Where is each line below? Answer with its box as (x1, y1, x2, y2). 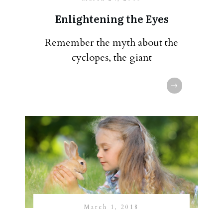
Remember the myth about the (45, 36, 178, 49)
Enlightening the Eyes (54, 11, 169, 26)
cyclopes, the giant (71, 51, 152, 64)
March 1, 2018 (84, 203, 139, 211)
